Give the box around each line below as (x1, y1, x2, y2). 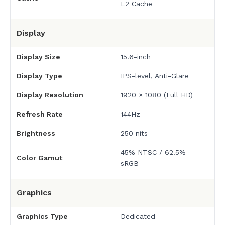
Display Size (17, 53, 60, 61)
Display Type (17, 72, 62, 80)
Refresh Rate (17, 110, 63, 119)
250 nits (120, 129, 148, 138)
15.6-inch (120, 53, 151, 61)
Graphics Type (17, 212, 68, 221)
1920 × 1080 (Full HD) (120, 91, 193, 99)
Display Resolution (17, 91, 83, 99)
